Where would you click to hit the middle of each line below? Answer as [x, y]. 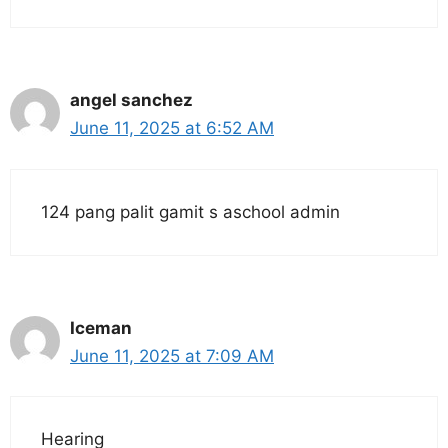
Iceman [101, 327]
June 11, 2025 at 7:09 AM [172, 355]
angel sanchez [131, 100]
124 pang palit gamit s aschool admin [190, 211]
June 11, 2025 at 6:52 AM [172, 128]
